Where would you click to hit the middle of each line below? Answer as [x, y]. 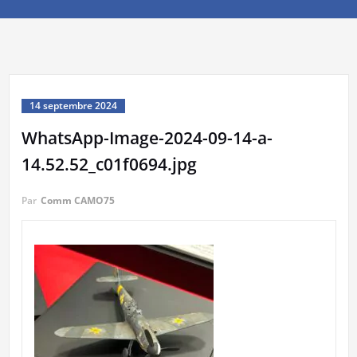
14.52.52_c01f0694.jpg [109, 165]
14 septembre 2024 [73, 106]
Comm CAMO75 [77, 201]
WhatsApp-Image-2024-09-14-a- [147, 138]
